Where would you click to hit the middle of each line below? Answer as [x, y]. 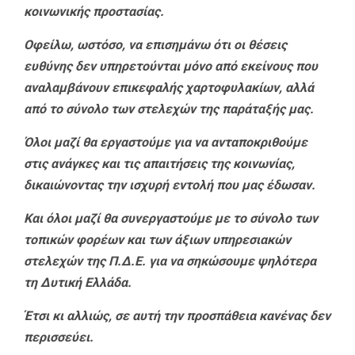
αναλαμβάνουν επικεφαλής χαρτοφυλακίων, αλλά [169, 88]
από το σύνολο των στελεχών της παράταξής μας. [169, 109]
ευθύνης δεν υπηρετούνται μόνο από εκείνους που [171, 67]
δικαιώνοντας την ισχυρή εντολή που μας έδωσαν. [170, 185]
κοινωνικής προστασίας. [94, 12]
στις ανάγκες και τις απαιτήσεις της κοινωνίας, [159, 164]
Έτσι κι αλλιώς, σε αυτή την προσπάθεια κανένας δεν [177, 316]
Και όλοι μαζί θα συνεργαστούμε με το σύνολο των [171, 219]
